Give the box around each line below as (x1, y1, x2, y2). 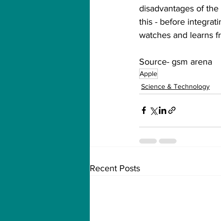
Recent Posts (90, 163, 140, 173)
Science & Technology (141, 82, 210, 90)
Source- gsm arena (139, 56, 212, 67)
